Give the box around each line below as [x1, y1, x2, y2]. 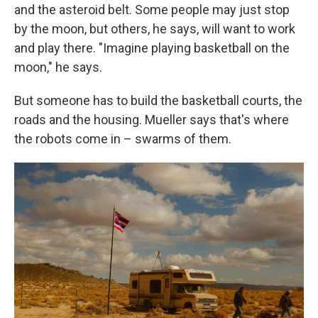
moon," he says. [14, 60, 102, 75]
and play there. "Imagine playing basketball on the [14, 40, 290, 55]
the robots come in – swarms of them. [14, 131, 231, 146]
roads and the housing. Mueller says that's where [14, 112, 289, 127]
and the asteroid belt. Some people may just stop [14, 2, 290, 17]
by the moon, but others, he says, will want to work [14, 21, 295, 36]
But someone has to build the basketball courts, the [14, 93, 302, 108]
